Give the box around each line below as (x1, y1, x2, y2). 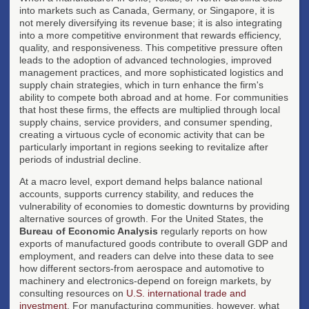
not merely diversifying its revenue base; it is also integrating (19, 17, 282, 28)
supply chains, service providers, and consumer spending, (19, 116, 272, 128)
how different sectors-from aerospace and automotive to (19, 262, 264, 274)
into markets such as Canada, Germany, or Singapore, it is (19, 4, 275, 16)
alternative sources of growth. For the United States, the (19, 212, 263, 224)
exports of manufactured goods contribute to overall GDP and (19, 237, 288, 249)
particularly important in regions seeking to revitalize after (19, 141, 268, 152)
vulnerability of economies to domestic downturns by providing (19, 200, 290, 212)
